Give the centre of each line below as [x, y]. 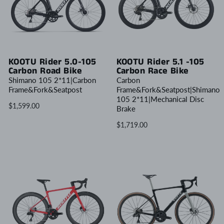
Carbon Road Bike [45, 71]
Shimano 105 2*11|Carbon [52, 80]
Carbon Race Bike [152, 71]
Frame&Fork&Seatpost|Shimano [168, 89]
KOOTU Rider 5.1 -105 [160, 62]
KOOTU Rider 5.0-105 [52, 62]
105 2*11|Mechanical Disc [160, 99]
